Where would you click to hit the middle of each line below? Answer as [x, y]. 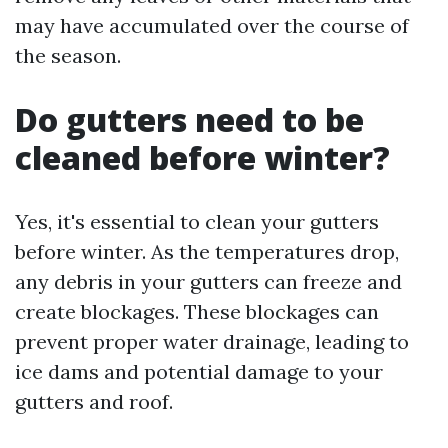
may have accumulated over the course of [212, 25]
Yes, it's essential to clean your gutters [197, 221]
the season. [68, 55]
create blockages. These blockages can [197, 311]
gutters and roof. [94, 401]
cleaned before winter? [202, 157]
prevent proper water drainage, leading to [212, 341]
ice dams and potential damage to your [199, 371]
